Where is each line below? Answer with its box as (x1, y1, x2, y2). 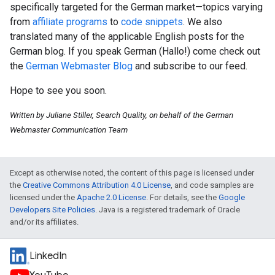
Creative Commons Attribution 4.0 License (23, 180, 171, 190)
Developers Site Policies (10, 205, 95, 215)
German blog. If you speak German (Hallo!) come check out (10, 45, 260, 58)
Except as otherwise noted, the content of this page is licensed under (10, 168, 254, 178)
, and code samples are (171, 180, 254, 190)
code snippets (121, 16, 183, 28)
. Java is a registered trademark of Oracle (95, 205, 240, 215)
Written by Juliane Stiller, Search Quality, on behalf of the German (10, 110, 233, 120)
